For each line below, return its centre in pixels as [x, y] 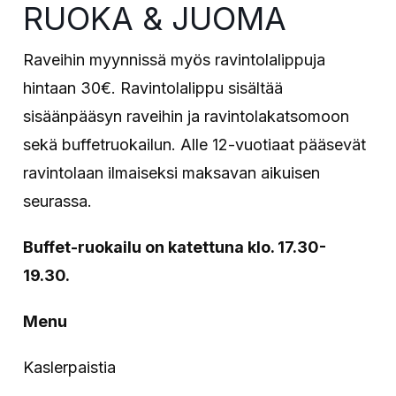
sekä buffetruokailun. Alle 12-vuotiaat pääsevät [195, 144]
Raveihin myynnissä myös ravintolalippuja [175, 59]
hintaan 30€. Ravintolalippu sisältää [153, 88]
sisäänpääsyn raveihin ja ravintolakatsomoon [187, 116]
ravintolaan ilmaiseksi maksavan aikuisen [172, 172]
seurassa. [58, 201]
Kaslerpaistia [70, 367]
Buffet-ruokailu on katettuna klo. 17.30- [175, 247]
